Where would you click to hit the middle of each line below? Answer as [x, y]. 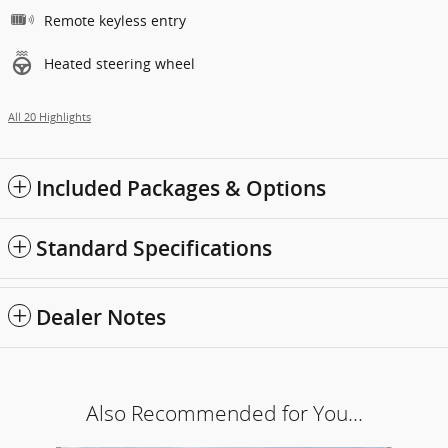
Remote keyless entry [115, 20]
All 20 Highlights [49, 116]
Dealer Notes [101, 317]
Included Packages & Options [181, 188]
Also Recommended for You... [224, 413]
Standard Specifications [154, 248]
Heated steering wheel [119, 63]
